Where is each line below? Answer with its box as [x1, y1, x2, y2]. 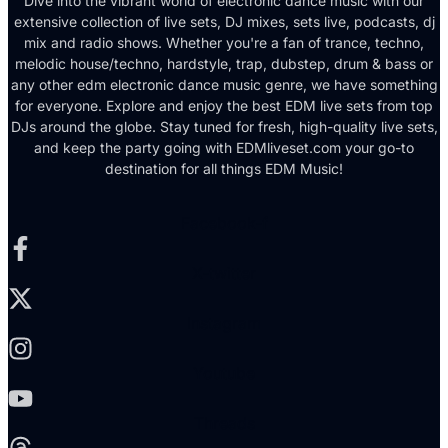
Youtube [193, 363, 255, 384]
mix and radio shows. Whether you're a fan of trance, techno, [24, 34, 424, 52]
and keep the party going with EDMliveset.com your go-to [34, 139, 414, 157]
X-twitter [192, 263, 256, 284]
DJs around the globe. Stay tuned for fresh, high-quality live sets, [10, 118, 438, 136]
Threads [193, 413, 255, 434]
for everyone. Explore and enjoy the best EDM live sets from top [15, 97, 433, 115]
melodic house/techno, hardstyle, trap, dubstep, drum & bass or [15, 55, 433, 73]
